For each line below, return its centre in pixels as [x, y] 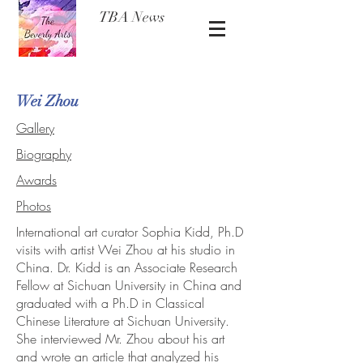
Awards [36, 180]
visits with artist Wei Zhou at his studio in [126, 250]
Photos [34, 206]
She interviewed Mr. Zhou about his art [120, 339]
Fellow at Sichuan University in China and [129, 285]
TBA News [132, 17]
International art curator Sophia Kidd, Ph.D [130, 232]
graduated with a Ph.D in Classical [110, 303]
